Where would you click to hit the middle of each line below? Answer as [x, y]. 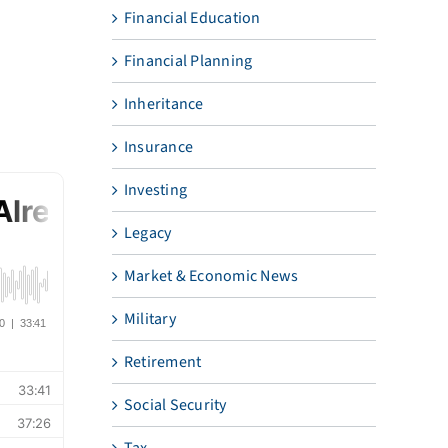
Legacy [147, 232]
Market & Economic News [211, 275]
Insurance [158, 146]
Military [149, 318]
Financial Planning [188, 60]
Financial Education [192, 17]
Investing [155, 189]
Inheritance [163, 103]
